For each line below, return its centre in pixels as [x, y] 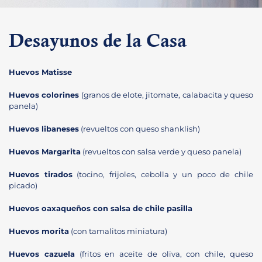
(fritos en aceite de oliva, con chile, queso [164, 254]
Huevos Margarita [45, 151]
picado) [23, 185]
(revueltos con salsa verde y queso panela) [161, 151]
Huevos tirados [41, 174]
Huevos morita [39, 231]
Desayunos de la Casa [98, 43]
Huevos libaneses [44, 129]
